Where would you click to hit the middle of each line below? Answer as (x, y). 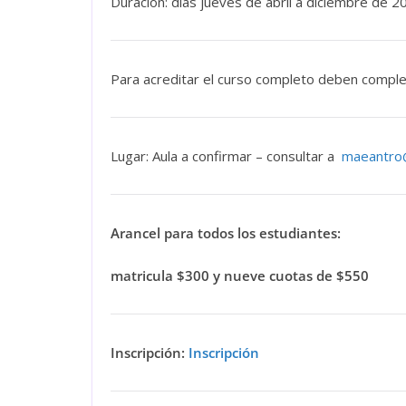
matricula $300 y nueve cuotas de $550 (240, 275)
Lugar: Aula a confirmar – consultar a (226, 156)
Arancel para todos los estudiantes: (227, 233)
